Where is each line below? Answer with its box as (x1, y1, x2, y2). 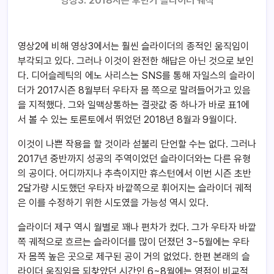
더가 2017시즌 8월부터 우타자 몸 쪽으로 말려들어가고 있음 (18, 84, 251, 96)
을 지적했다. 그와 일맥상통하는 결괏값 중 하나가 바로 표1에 (18, 98, 250, 111)
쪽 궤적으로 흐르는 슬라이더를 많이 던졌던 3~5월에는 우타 (18, 235, 250, 248)
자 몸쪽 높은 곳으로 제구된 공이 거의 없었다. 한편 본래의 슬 (18, 250, 250, 262)
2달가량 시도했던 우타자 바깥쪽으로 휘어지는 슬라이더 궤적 (18, 182, 252, 194)
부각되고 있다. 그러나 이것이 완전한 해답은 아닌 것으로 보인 (18, 54, 254, 67)
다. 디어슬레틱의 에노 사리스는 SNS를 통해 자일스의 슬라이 (18, 69, 255, 81)
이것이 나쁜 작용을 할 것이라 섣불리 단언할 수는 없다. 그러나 (18, 138, 256, 150)
